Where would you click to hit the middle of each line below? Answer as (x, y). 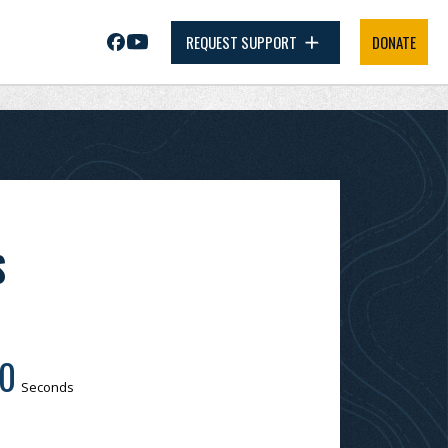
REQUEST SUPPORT (243, 42)
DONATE (394, 42)
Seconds (47, 387)
